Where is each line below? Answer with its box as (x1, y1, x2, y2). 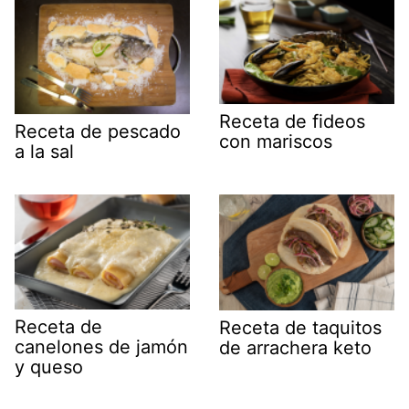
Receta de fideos (219, 110, 365, 132)
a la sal (15, 141, 74, 163)
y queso (15, 355, 83, 378)
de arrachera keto (219, 337, 372, 360)
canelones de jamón (15, 335, 188, 358)
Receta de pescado (15, 121, 181, 143)
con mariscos (219, 130, 332, 152)
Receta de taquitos (219, 317, 382, 340)
